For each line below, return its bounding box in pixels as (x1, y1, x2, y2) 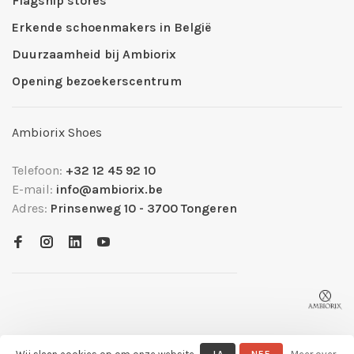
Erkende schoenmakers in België (12, 20, 211, 35)
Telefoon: (12, 163, 66, 178)
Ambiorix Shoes (12, 125, 102, 140)
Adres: (12, 201, 51, 216)
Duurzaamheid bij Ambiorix (12, 47, 176, 62)
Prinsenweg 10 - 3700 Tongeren (51, 201, 237, 216)
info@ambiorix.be (56, 182, 163, 197)
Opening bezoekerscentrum (12, 73, 182, 88)
